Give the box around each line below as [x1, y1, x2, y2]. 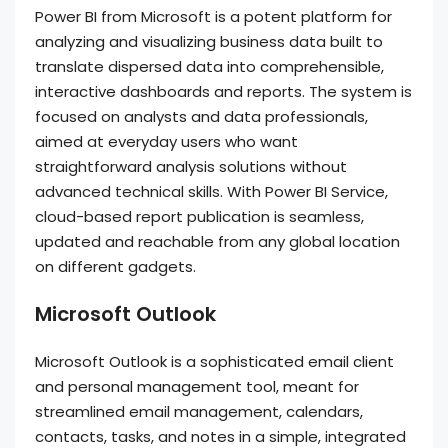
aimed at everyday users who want [35, 131, 298, 152]
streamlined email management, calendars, [35, 401, 363, 422]
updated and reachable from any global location [35, 231, 400, 252]
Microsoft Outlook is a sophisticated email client [35, 351, 394, 372]
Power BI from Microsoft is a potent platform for [35, 6, 392, 27]
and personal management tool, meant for [35, 376, 359, 397]
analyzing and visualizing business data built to [35, 31, 383, 52]
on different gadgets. [35, 256, 196, 277]
